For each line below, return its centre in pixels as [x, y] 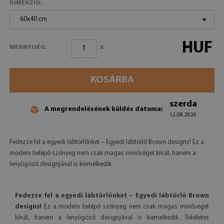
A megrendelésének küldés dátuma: [104, 109]
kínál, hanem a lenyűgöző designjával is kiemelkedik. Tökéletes [112, 217]
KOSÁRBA [112, 80]
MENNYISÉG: [28, 48]
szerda [183, 104]
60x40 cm [33, 19]
